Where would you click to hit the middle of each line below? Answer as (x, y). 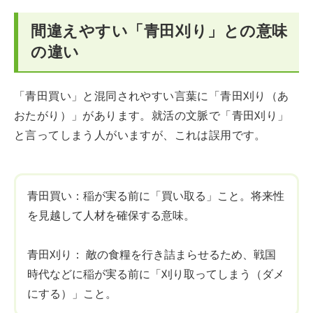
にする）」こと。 (72, 294)
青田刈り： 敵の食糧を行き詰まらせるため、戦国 (152, 255)
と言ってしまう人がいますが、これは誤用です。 (140, 135)
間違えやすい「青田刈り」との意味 (159, 31)
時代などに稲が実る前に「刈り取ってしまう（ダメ (156, 274)
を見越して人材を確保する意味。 (111, 216)
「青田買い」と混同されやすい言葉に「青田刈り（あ (152, 96)
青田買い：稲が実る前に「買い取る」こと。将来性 (156, 196)
